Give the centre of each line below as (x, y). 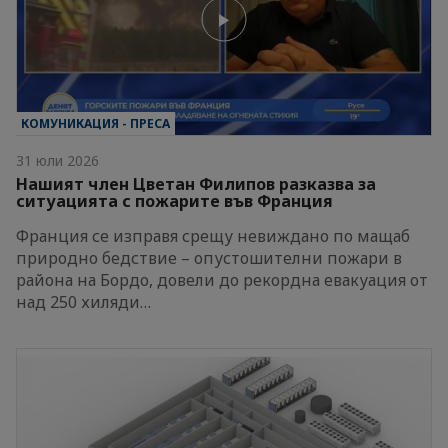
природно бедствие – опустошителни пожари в (209, 258)
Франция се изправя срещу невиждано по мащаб (213, 236)
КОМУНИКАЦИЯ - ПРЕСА (95, 124)
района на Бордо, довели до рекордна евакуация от (222, 280)
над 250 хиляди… (83, 302)
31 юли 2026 (57, 161)
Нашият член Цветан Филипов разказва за (196, 184)
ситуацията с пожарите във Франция (174, 201)
